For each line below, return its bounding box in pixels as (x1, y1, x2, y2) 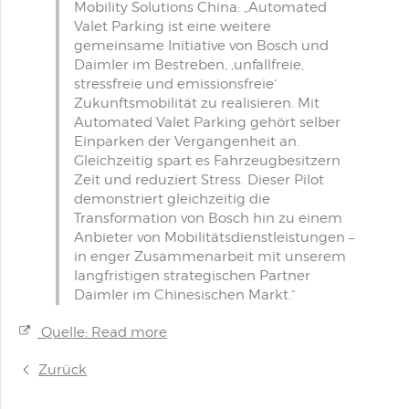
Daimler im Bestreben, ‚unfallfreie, (74, 57, 304, 73)
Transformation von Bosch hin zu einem (74, 210, 342, 226)
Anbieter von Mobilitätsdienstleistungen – (74, 229, 354, 246)
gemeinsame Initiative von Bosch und (74, 37, 329, 54)
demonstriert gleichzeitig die (74, 191, 270, 207)
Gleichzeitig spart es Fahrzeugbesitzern (74, 152, 341, 169)
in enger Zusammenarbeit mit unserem (74, 248, 346, 265)
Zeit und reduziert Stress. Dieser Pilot (74, 172, 324, 188)
